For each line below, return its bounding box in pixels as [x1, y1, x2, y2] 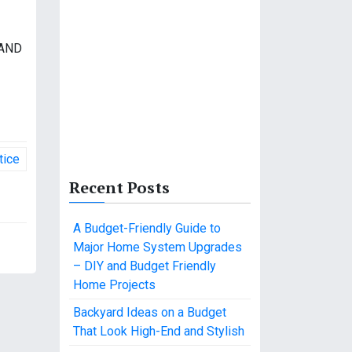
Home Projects [73, 277, 156, 292]
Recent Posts [69, 177, 170, 198]
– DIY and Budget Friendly [73, 258, 216, 273]
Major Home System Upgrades [73, 240, 242, 255]
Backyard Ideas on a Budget [73, 305, 226, 320]
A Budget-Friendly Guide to [73, 221, 221, 236]
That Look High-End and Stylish [73, 324, 244, 339]
